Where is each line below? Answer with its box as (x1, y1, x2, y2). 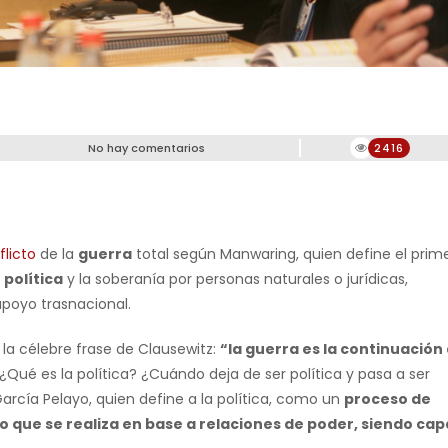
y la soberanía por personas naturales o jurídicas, (63, 269, 408, 290)
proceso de (344, 389, 431, 410)
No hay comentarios (87, 140, 205, 157)
